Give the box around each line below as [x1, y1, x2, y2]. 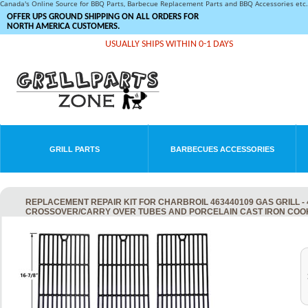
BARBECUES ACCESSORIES [170, 145, 274, 153]
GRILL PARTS [49, 145, 100, 153]
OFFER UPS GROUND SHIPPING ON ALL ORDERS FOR [7, 12, 199, 21]
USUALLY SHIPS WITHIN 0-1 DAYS [105, 39, 233, 49]
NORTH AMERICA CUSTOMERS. [7, 22, 120, 31]
